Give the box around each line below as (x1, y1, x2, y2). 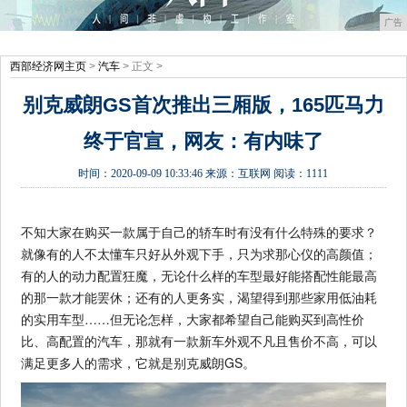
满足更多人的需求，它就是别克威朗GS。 (21, 353, 256, 372)
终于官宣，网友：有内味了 (83, 130, 323, 153)
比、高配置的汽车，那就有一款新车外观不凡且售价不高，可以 (21, 332, 378, 350)
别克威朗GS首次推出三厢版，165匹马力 (22, 94, 384, 116)
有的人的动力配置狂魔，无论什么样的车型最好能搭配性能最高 (21, 266, 378, 284)
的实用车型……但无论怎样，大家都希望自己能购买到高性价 (21, 310, 365, 328)
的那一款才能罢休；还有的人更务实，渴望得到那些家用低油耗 (21, 288, 378, 306)
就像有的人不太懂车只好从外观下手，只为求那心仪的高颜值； (21, 244, 378, 263)
